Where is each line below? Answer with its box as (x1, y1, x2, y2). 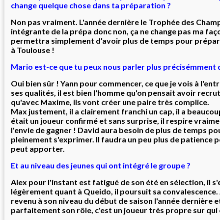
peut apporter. (11, 144, 65, 153)
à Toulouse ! (11, 45, 55, 55)
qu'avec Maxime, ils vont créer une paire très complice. (11, 97, 209, 107)
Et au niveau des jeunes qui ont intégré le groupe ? (11, 161, 191, 170)
